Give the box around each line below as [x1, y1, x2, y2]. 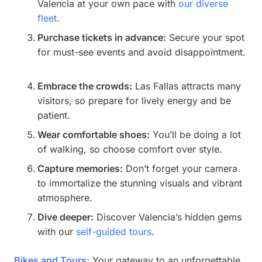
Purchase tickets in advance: [37, 32, 166, 44]
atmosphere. [37, 192, 92, 204]
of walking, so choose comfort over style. [37, 143, 222, 156]
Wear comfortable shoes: [37, 129, 150, 141]
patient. [37, 109, 70, 122]
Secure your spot [166, 32, 244, 44]
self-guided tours [76, 226, 151, 238]
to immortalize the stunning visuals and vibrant [37, 177, 242, 189]
